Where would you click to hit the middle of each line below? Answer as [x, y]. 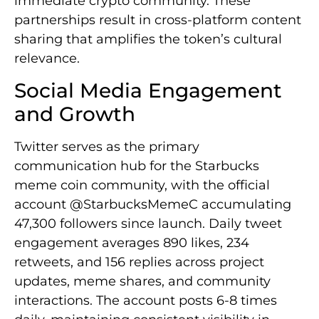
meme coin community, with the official [142, 185]
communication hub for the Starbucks [137, 166]
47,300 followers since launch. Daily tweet [148, 223]
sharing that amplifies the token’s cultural [148, 40]
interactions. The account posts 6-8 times [146, 300]
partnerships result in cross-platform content [158, 20]
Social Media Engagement [148, 90]
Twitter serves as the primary [107, 146]
